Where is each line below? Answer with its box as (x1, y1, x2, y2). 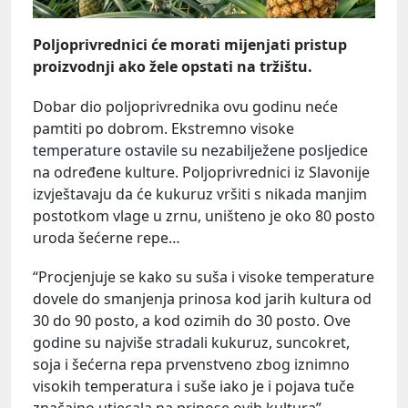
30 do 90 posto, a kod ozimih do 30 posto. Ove (33, 310, 351, 331)
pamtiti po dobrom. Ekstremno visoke (33, 117, 294, 138)
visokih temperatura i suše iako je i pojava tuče (33, 375, 354, 396)
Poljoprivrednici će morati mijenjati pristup (33, 35, 347, 56)
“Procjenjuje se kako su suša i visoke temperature (33, 266, 374, 287)
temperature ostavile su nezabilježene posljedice (33, 139, 368, 160)
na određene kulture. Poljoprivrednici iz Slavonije (33, 161, 370, 182)
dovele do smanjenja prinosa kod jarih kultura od (33, 288, 372, 309)
